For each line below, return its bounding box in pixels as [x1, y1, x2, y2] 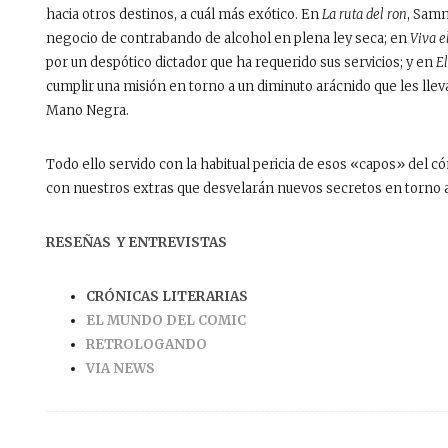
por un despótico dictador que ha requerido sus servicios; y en [46, 53, 436, 71]
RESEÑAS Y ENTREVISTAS [46, 233, 227, 251]
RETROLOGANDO [86, 335, 207, 353]
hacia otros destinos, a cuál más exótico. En [46, 5, 322, 23]
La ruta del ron [322, 5, 407, 23]
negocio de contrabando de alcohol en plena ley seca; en [46, 29, 410, 47]
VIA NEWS [86, 359, 155, 377]
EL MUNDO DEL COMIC [86, 311, 246, 329]
